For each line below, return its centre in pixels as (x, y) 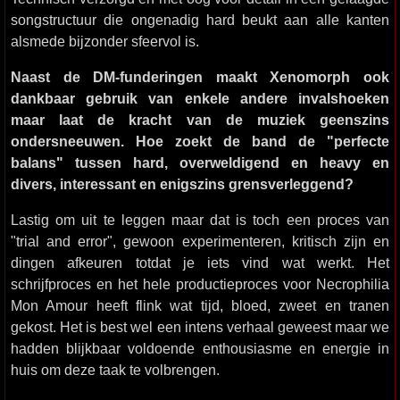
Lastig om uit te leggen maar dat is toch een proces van (200, 220)
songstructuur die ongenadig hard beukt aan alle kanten (200, 20)
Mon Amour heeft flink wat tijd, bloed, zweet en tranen (200, 305)
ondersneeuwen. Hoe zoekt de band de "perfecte (200, 141)
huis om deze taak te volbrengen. (115, 370)
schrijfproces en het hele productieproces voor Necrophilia (200, 284)
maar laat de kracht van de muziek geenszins (200, 120)
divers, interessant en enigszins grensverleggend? (182, 184)
